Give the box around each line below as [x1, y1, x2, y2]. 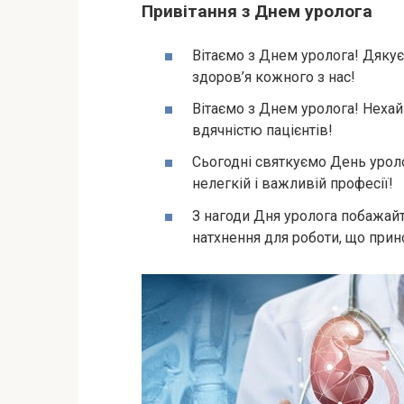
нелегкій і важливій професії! [192, 175, 393, 193]
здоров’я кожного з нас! [192, 68, 355, 86]
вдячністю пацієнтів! [192, 122, 333, 140]
